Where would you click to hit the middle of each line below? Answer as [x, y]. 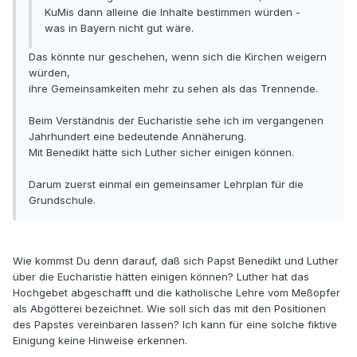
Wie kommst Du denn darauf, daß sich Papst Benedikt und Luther [176, 261]
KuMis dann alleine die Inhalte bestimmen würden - [173, 12]
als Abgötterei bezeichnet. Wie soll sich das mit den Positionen [169, 309]
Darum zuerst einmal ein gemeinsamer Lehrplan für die [166, 184]
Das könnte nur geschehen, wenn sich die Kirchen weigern [178, 57]
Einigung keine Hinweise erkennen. [100, 341]
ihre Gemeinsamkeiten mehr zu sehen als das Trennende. [173, 89]
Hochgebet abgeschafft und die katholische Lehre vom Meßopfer [177, 293]
